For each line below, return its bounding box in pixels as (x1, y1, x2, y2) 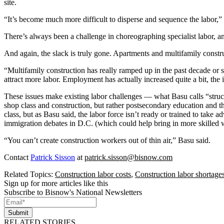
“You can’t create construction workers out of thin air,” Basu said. (4, 136, 210, 145)
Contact (4, 153, 30, 162)
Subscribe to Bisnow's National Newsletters (4, 188, 142, 197)
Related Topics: (4, 170, 55, 179)
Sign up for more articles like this (4, 179, 108, 188)
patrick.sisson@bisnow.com (84, 153, 172, 162)
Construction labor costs (55, 170, 131, 179)
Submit (8, 209, 28, 217)
